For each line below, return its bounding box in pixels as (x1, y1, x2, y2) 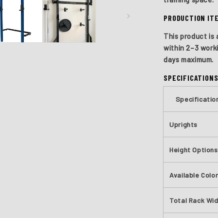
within (163, 43, 186, 52)
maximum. (179, 55, 214, 64)
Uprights (169, 120, 198, 128)
